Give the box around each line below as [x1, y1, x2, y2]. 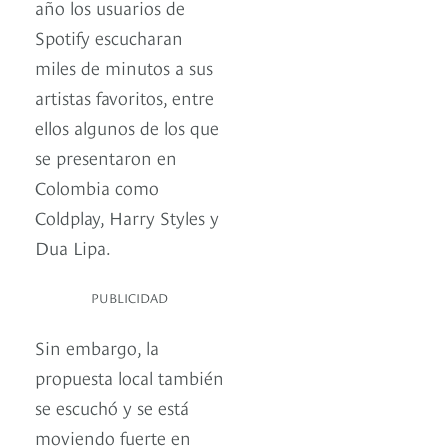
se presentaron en [35, 144, 177, 170]
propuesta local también [35, 364, 224, 390]
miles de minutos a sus [35, 54, 213, 80]
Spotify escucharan [35, 24, 183, 50]
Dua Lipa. [35, 234, 115, 260]
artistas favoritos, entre [35, 84, 214, 110]
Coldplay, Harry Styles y [35, 204, 219, 230]
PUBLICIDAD [91, 288, 168, 307]
